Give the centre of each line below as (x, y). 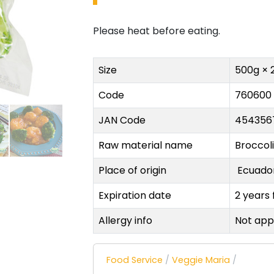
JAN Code (122, 120)
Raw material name (145, 146)
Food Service (134, 260)
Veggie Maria (201, 260)
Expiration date (135, 196)
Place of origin (132, 171)
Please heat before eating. (156, 31)
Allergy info (125, 221)
